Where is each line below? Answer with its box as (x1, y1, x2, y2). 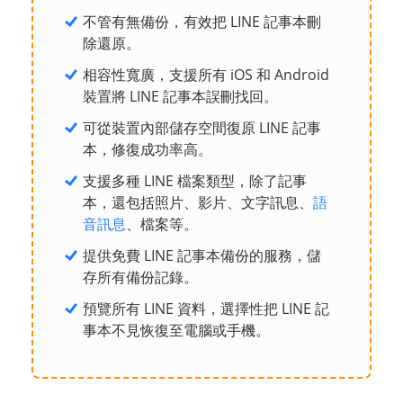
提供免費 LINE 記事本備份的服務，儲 (83, 246, 321, 265)
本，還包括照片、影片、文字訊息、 (83, 193, 313, 212)
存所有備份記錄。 (83, 267, 198, 287)
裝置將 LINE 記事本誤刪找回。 (83, 86, 278, 106)
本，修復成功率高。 (83, 139, 212, 159)
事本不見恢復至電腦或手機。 (83, 320, 270, 340)
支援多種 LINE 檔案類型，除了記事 (83, 171, 307, 191)
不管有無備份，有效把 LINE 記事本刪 (83, 12, 321, 31)
